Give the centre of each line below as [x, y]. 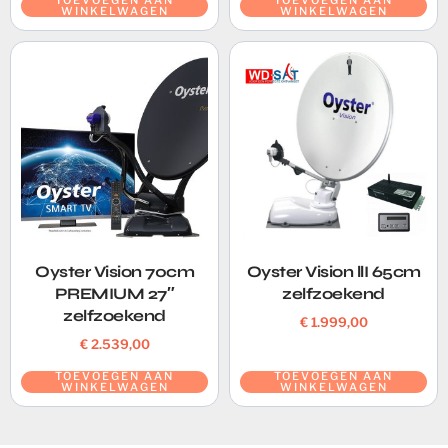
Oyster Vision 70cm [114, 271]
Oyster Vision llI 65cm [333, 271]
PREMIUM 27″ [114, 293]
